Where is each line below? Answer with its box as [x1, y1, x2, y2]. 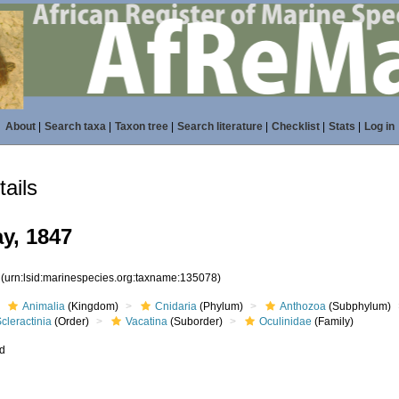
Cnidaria [155, 300, 198, 313]
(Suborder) [167, 315, 224, 328]
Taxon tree [114, 120, 168, 133]
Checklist [271, 120, 320, 133]
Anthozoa [280, 300, 327, 313]
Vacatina [126, 315, 168, 328]
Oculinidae [259, 315, 313, 328]
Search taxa [44, 120, 106, 133]
